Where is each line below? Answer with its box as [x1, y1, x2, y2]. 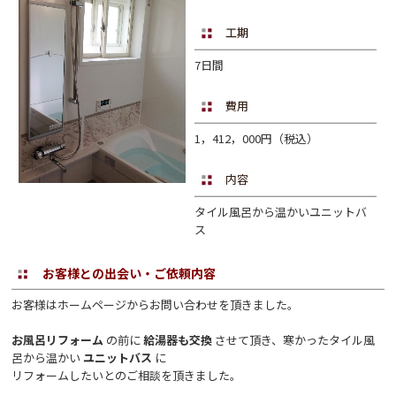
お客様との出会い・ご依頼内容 [42, 264, 217, 282]
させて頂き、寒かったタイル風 [215, 331, 376, 348]
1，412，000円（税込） [194, 130, 319, 147]
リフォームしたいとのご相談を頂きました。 [11, 367, 242, 384]
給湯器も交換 [143, 331, 216, 348]
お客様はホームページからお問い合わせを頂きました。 [11, 296, 300, 313]
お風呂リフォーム [11, 331, 107, 348]
